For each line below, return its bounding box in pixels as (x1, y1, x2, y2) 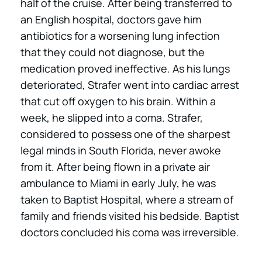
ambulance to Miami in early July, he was (20, 176, 216, 190)
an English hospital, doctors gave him (20, 12, 201, 26)
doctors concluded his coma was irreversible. (20, 225, 239, 239)
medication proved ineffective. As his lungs (20, 61, 230, 75)
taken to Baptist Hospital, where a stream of (20, 192, 233, 206)
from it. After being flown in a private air (20, 160, 210, 174)
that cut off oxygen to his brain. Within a (20, 94, 216, 108)
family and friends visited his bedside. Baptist (20, 209, 239, 223)
